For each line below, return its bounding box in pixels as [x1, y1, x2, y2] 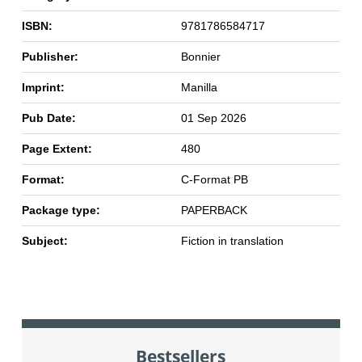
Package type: [21, 204, 100, 217]
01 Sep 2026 [180, 112, 246, 125]
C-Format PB [180, 173, 248, 187]
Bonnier [180, 50, 221, 64]
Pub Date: [21, 112, 76, 125]
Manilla [180, 81, 217, 95]
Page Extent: [21, 142, 92, 156]
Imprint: [21, 81, 65, 95]
